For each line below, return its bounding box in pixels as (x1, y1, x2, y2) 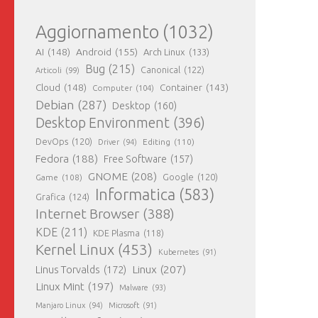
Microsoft (109, 301, 139, 310)
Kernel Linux (35, 241, 114, 258)
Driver (98, 138, 119, 147)
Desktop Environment (35, 115, 170, 131)
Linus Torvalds (35, 263, 100, 276)
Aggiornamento (35, 21, 159, 43)
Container (160, 82, 202, 94)
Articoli (35, 66, 62, 75)
